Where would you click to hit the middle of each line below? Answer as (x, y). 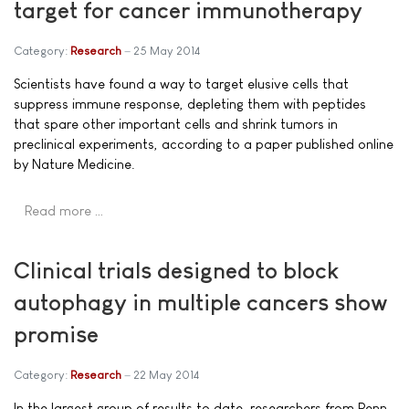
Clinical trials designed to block (176, 270)
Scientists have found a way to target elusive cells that (181, 84)
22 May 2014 (166, 375)
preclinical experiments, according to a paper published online (204, 144)
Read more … (64, 211)
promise (56, 334)
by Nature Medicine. (74, 164)
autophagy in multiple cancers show (201, 302)
